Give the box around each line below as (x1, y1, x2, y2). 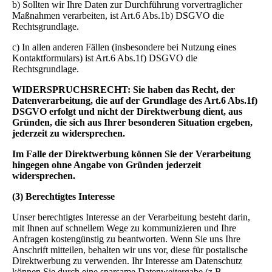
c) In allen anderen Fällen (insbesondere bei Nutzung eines (12, 42, 236, 52)
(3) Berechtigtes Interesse (12, 191, 115, 202)
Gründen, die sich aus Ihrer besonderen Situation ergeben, (12, 117, 253, 127)
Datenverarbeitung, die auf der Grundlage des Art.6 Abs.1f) (12, 95, 257, 106)
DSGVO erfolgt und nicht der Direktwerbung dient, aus (12, 106, 242, 117)
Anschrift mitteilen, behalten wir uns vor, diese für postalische (12, 245, 248, 255)
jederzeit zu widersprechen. (12, 128, 125, 138)
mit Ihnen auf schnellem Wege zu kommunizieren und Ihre (12, 223, 236, 233)
